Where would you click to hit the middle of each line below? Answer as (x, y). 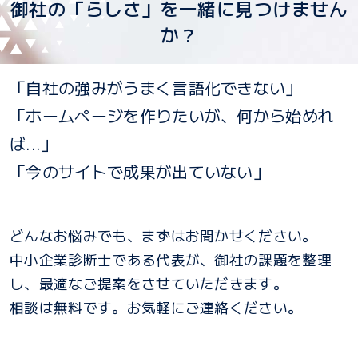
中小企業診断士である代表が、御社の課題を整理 (171, 260)
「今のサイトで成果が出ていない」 (140, 172)
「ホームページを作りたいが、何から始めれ (172, 116)
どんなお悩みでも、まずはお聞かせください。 (163, 236)
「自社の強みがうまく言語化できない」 (156, 88)
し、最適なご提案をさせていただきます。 (149, 284)
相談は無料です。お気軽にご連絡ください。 (156, 308)
